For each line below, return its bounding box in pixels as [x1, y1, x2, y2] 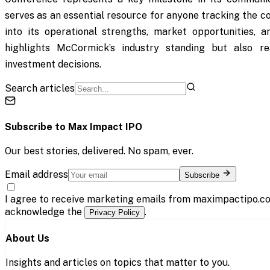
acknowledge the [5, 206, 84, 218]
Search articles [5, 82, 75, 94]
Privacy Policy [89, 208, 140, 218]
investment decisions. [5, 58, 101, 70]
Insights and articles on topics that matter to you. [5, 256, 230, 268]
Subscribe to [5, 121, 68, 133]
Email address [5, 169, 68, 181]
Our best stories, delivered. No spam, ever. [5, 145, 193, 157]
